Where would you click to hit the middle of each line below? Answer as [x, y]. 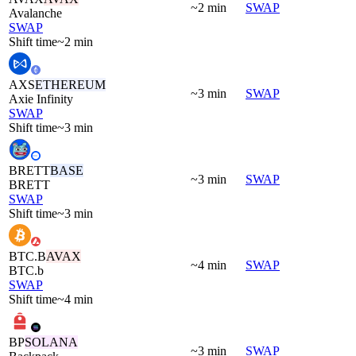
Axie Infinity [41, 99]
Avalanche [35, 13]
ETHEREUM [70, 84]
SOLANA [51, 342]
